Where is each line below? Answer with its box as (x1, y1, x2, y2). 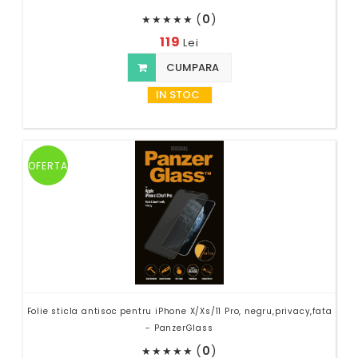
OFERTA (28, 158, 69, 173)
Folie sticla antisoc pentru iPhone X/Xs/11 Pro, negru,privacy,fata (26, 304, 332, 317)
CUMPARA (164, 59, 219, 75)
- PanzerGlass (145, 321, 213, 334)
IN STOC (155, 86, 200, 102)
